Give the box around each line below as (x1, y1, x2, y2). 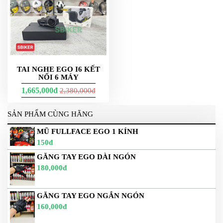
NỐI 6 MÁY (38, 73, 79, 82)
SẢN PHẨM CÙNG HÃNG (7, 110, 93, 118)
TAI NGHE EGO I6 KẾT (16, 65, 100, 74)
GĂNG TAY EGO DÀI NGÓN (37, 153, 136, 161)
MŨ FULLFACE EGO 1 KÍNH (37, 127, 138, 136)
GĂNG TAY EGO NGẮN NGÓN (37, 191, 144, 200)
